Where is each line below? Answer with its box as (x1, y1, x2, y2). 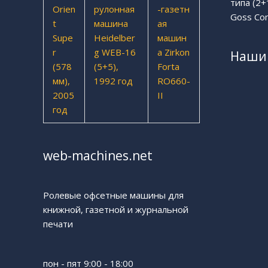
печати (43, 218, 73, 230)
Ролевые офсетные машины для (43, 189, 184, 202)
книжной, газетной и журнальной (43, 203, 188, 216)
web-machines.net (43, 147, 153, 165)
